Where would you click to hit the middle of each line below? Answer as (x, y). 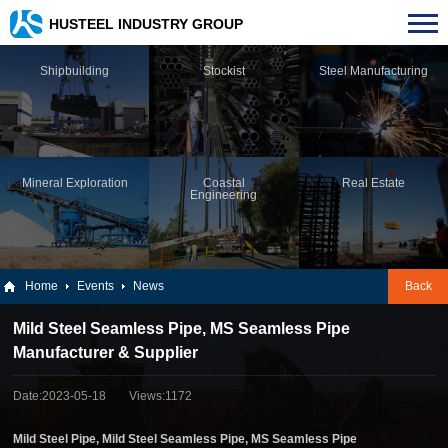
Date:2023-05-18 (60, 396)
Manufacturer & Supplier (106, 353)
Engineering (224, 194)
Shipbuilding (75, 71)
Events (95, 285)
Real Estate (373, 182)
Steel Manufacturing (373, 71)
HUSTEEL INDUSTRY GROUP (145, 24)
